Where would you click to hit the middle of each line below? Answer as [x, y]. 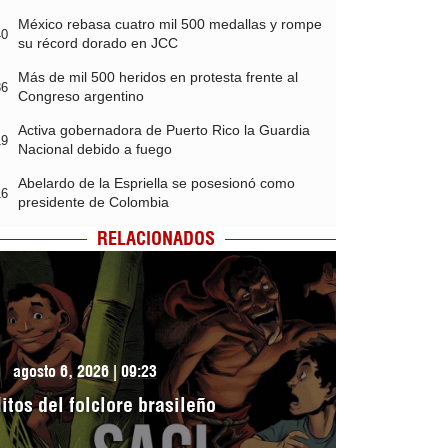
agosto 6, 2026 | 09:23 [84, 371]
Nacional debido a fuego [94, 149]
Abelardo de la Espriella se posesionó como [156, 183]
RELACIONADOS [155, 239]
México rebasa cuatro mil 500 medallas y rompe [169, 24]
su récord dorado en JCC [97, 43]
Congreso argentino [80, 96]
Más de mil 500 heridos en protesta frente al [157, 77]
